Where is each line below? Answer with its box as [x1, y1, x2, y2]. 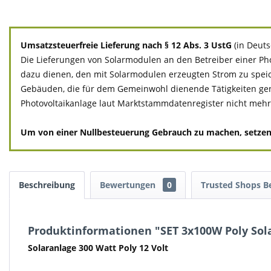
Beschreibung [19, 179, 75, 191]
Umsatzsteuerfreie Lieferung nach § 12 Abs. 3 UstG [21, 39, 234, 51]
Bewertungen [100, 179, 158, 191]
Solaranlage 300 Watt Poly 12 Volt [28, 242, 168, 253]
